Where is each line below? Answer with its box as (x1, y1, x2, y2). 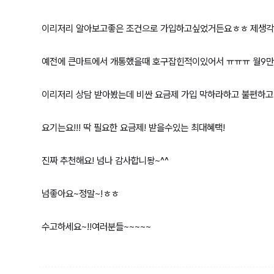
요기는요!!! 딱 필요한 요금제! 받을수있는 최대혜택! (42, 121, 225, 133)
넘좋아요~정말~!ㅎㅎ (42, 187, 119, 199)
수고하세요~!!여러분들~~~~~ (42, 220, 151, 232)
